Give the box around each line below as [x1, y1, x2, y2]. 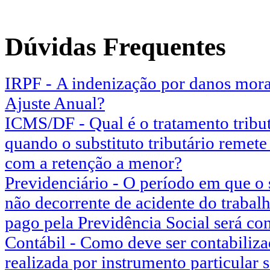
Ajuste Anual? [5, 93, 105, 113]
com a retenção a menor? [5, 152, 182, 172]
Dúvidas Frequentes [5, 32, 226, 61]
